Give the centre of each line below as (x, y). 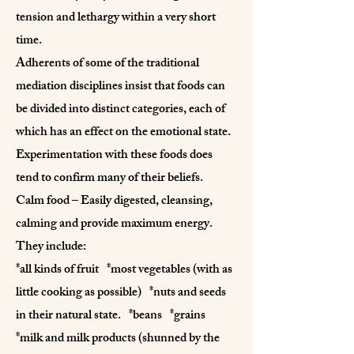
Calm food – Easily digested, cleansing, (114, 201)
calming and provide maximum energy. (114, 224)
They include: (51, 247)
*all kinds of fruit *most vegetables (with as (124, 270)
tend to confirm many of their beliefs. (109, 179)
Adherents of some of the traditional (107, 64)
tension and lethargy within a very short (116, 18)
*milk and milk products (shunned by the (118, 339)
